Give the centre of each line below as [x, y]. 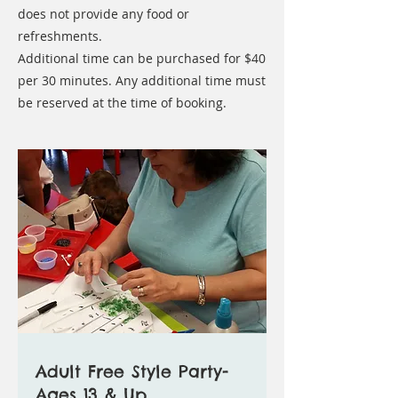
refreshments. [60, 36]
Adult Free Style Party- [132, 371]
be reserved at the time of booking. [122, 103]
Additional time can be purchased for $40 [142, 58]
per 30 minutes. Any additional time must [142, 80]
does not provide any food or [103, 14]
